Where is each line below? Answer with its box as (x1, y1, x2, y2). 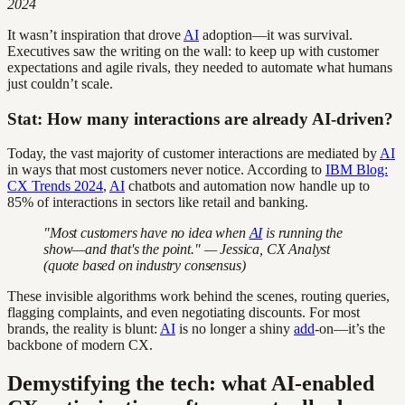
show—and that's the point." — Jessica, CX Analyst (43, 241, 331, 258)
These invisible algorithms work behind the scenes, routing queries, (7, 288, 390, 305)
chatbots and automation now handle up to (125, 178, 370, 194)
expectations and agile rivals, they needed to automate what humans (7, 59, 392, 75)
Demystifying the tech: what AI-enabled (7, 372, 374, 396)
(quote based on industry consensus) (43, 258, 246, 274)
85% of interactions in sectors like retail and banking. (7, 194, 308, 211)
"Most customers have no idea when (43, 225, 250, 241)
